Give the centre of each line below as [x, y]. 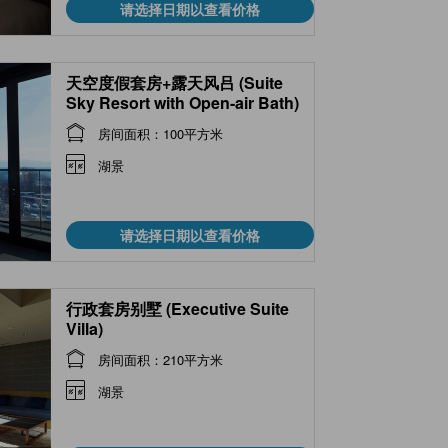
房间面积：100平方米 [160, 134]
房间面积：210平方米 [160, 360]
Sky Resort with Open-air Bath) [182, 102]
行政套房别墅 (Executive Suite [177, 308]
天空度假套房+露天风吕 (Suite [174, 82]
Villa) [84, 328]
